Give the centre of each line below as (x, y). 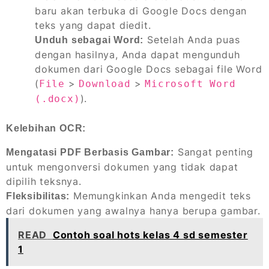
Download (105, 83)
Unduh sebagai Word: (89, 40)
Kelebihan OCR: (46, 128)
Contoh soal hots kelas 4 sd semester (150, 234)
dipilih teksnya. (44, 181)
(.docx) (58, 98)
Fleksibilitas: (38, 196)
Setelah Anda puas (192, 39)
